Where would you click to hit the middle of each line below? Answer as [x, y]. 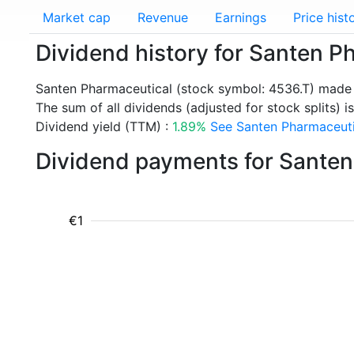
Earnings [241, 17]
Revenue [163, 17]
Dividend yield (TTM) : [104, 126]
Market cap [77, 17]
